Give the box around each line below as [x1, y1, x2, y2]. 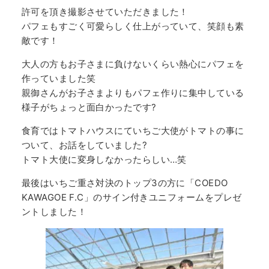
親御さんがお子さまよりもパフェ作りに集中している [21, 87, 244, 99]
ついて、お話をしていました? [21, 139, 148, 151]
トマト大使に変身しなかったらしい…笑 [21, 154, 187, 166]
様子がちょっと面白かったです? [21, 101, 157, 113]
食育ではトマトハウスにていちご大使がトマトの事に [21, 125, 244, 137]
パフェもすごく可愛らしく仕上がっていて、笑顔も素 [21, 20, 244, 32]
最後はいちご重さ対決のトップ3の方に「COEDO [21, 177, 228, 189]
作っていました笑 [21, 73, 96, 85]
